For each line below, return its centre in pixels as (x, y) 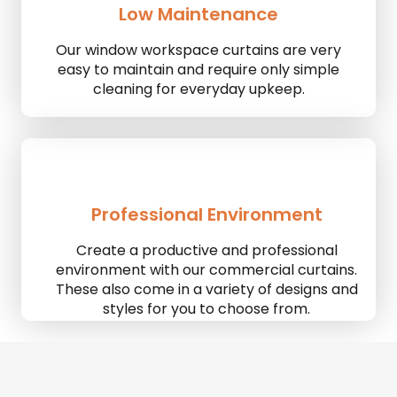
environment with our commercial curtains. (206, 269)
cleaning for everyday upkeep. (198, 89)
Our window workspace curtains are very (198, 50)
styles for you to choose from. (206, 308)
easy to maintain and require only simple (198, 69)
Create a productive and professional (206, 250)
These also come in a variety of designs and (206, 289)
